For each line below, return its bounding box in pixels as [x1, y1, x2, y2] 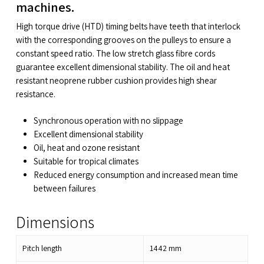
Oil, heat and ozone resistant [33, 142, 140, 154]
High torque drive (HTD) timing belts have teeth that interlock [15, 20, 240, 32]
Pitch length [22, 243, 62, 254]
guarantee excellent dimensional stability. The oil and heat [15, 61, 230, 72]
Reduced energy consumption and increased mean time [33, 169, 238, 181]
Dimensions [15, 211, 94, 233]
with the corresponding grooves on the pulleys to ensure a [15, 34, 231, 45]
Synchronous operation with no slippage [33, 115, 183, 127]
